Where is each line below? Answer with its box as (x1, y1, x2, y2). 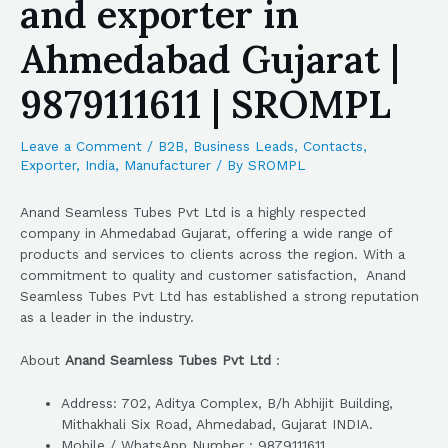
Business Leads (193, 138, 294, 154)
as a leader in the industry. (20, 309, 194, 326)
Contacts (303, 138, 363, 154)
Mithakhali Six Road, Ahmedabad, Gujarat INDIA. (61, 416, 374, 433)
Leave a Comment (20, 138, 142, 154)
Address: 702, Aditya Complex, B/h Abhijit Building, (61, 395, 394, 412)
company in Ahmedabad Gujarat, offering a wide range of (20, 225, 391, 242)
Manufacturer (124, 157, 211, 173)
